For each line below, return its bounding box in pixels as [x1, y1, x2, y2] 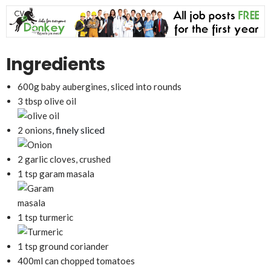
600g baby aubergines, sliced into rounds [17, 80, 181, 92]
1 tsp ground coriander [17, 240, 109, 252]
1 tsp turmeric [17, 211, 73, 223]
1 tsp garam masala [17, 168, 94, 179]
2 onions [17, 124, 52, 135]
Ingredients [6, 53, 105, 77]
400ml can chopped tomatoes [17, 255, 135, 266]
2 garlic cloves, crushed [17, 153, 111, 165]
